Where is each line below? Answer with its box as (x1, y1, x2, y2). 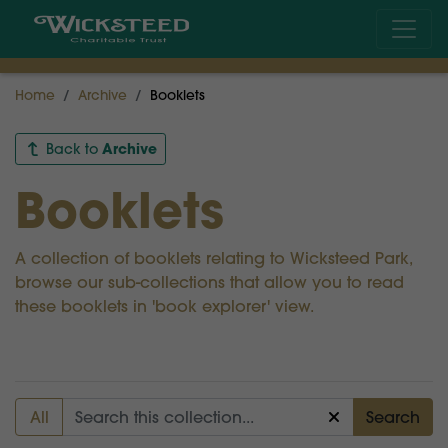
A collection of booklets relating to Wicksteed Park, (15, 248, 412, 269)
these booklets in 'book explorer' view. (15, 296, 314, 317)
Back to (41, 140, 102, 159)
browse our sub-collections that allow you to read (15, 272, 404, 293)
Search (366, 407, 420, 428)
